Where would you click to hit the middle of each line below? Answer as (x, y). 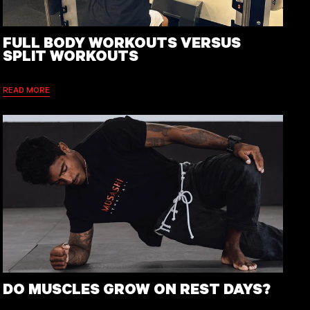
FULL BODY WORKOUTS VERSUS (122, 42)
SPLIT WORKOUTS (71, 55)
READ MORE (27, 89)
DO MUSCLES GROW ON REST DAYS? (137, 288)
